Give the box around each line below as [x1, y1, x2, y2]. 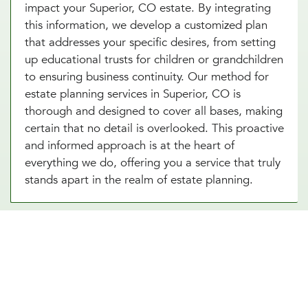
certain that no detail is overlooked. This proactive [25, 120, 284, 136]
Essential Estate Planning [25, 243, 206, 266]
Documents [25, 264, 108, 287]
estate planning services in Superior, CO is [25, 85, 241, 102]
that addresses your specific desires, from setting [25, 34, 276, 50]
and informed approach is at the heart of [25, 137, 234, 153]
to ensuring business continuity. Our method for [25, 68, 269, 85]
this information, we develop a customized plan [25, 16, 267, 33]
